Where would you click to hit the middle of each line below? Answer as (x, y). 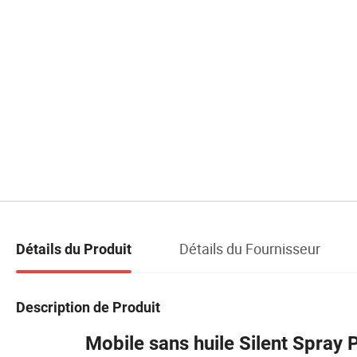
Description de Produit (88, 307)
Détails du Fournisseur (250, 249)
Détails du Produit (74, 249)
